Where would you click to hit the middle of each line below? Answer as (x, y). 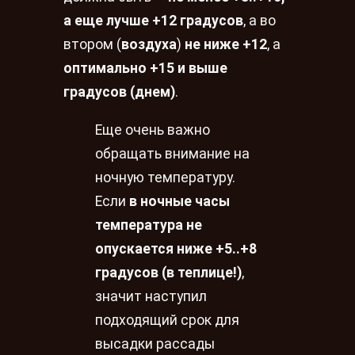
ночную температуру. (165, 177)
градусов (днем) (119, 92)
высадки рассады (155, 344)
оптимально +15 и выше (145, 69)
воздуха (149, 45)
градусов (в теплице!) (168, 273)
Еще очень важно (153, 130)
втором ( (92, 45)
